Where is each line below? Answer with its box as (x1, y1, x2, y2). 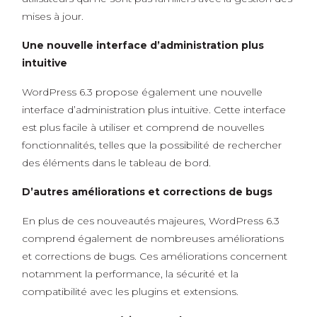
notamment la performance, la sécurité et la (21, 267, 238, 280)
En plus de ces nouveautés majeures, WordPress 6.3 (21, 214, 279, 227)
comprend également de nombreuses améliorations (21, 232, 284, 245)
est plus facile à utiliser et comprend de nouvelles (21, 121, 264, 134)
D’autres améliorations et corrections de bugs (21, 185, 272, 198)
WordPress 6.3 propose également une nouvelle (21, 86, 263, 98)
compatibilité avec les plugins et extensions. (21, 285, 238, 298)
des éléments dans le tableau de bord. (21, 156, 211, 169)
